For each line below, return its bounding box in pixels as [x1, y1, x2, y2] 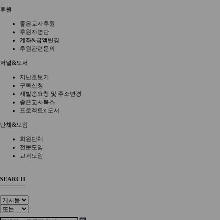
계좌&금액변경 [20, 36, 59, 44]
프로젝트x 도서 [20, 107, 59, 114]
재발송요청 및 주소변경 [20, 90, 82, 97]
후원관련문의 [20, 45, 55, 52]
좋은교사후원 [20, 20, 55, 27]
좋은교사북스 [20, 98, 55, 106]
